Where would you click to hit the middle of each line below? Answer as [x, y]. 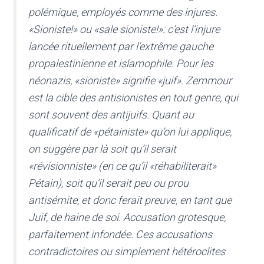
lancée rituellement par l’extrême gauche [121, 47]
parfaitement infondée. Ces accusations [120, 235]
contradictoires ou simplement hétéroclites [127, 252]
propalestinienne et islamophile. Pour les [121, 64]
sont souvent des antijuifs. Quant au [111, 115]
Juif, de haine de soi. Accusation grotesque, [127, 217]
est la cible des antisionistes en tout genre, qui [133, 98]
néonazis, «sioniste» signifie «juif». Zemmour [130, 81]
